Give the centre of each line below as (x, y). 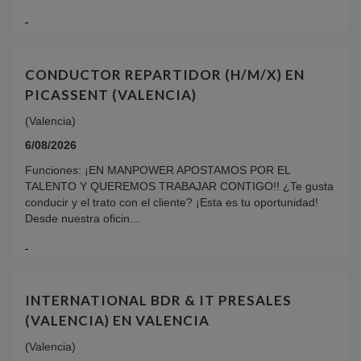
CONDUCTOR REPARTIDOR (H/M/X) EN (165, 74)
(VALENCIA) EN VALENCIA (117, 321)
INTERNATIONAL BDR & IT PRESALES (158, 301)
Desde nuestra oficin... (82, 218)
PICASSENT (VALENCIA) (111, 94)
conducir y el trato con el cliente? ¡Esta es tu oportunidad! (172, 202)
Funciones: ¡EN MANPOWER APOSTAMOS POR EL (158, 170)
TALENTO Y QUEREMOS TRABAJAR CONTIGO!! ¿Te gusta (179, 186)
